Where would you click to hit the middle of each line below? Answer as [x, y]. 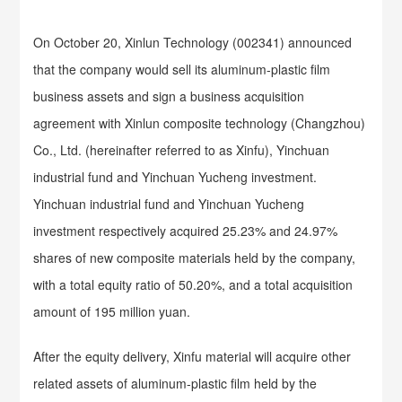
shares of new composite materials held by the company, [195, 258]
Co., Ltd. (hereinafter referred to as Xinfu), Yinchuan [182, 150]
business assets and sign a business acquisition [169, 96]
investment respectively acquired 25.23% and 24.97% [186, 231]
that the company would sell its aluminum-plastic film [182, 69]
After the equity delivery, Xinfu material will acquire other [192, 356]
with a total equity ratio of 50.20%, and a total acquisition [193, 284]
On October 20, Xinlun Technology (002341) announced [193, 42]
